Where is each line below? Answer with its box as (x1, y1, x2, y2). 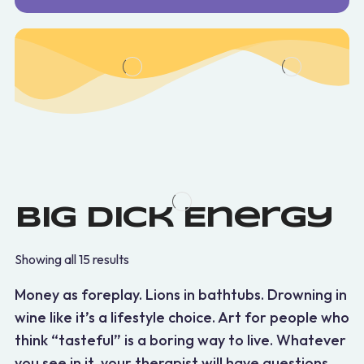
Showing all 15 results (15, 251, 129, 268)
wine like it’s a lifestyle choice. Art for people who (15, 308, 349, 327)
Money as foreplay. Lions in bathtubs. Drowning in (15, 285, 347, 305)
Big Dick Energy (15, 205, 333, 233)
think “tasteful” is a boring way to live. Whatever (15, 331, 346, 350)
